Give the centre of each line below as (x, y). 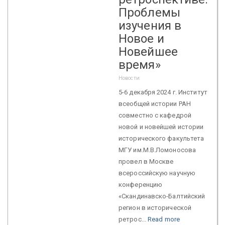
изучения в (150, 25)
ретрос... (133, 219)
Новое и (141, 38)
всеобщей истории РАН (155, 103)
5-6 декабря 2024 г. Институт (163, 92)
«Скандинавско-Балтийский (162, 196)
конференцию (141, 184)
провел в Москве (146, 161)
